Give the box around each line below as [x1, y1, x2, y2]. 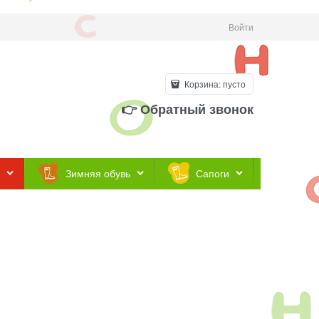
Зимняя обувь [66, 165, 130, 180]
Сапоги [196, 165, 229, 180]
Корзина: [184, 77, 221, 90]
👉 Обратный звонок [121, 99, 253, 118]
